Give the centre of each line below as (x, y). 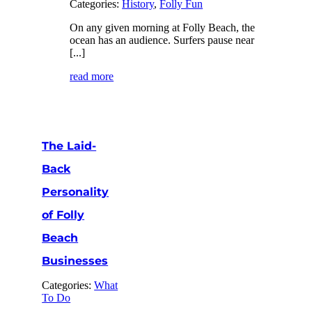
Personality (76, 192)
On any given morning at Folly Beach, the (163, 27)
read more (92, 76)
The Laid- (69, 146)
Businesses (75, 260)
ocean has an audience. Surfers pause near (162, 40)
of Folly (63, 214)
